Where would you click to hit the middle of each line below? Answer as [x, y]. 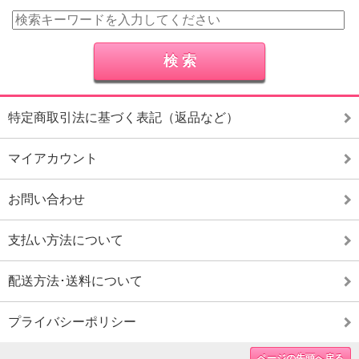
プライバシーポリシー [72, 321]
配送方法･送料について [75, 280]
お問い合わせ [46, 199]
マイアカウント [53, 158]
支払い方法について [66, 240]
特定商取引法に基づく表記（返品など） [123, 117]
